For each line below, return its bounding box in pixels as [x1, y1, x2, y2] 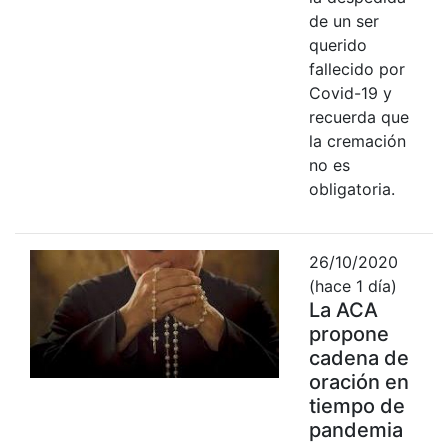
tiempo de [308, 393, 405, 418]
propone [308, 321, 389, 346]
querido [308, 34, 367, 55]
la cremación [308, 130, 406, 151]
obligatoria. [308, 178, 395, 199]
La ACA [308, 297, 378, 322]
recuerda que [308, 106, 409, 127]
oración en [308, 369, 409, 394]
